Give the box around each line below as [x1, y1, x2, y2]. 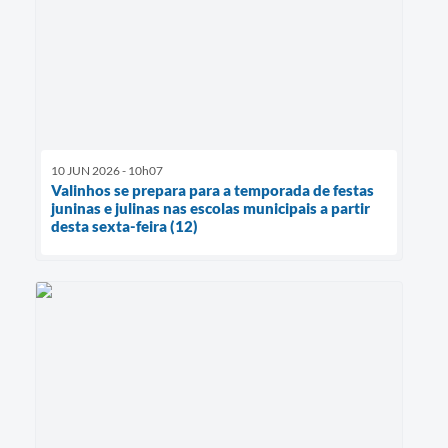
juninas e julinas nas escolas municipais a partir [51, 199, 370, 218]
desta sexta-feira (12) [51, 217, 198, 236]
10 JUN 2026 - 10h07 [51, 163, 163, 179]
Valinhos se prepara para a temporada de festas [51, 181, 374, 200]
